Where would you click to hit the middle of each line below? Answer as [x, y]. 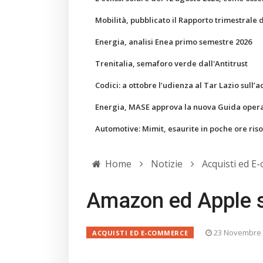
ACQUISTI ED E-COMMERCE [140, 233]
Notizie [167, 164]
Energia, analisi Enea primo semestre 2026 [173, 42]
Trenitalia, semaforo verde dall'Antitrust [171, 63]
